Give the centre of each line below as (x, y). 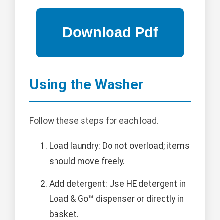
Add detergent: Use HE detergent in (117, 184)
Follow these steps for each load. (94, 121)
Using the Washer (86, 84)
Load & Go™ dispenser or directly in (116, 199)
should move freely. (87, 161)
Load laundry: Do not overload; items (119, 146)
